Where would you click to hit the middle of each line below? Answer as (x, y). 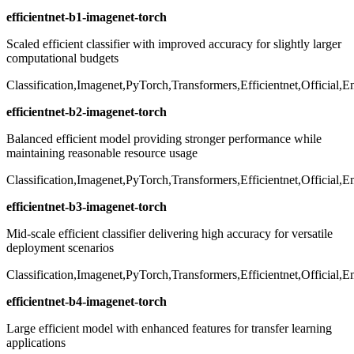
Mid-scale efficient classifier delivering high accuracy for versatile (169, 234)
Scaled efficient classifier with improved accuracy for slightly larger (174, 44)
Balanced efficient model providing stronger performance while (164, 139)
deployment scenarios (60, 248)
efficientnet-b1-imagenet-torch (87, 17)
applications (36, 343)
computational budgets (62, 58)
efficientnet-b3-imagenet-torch (87, 207)
